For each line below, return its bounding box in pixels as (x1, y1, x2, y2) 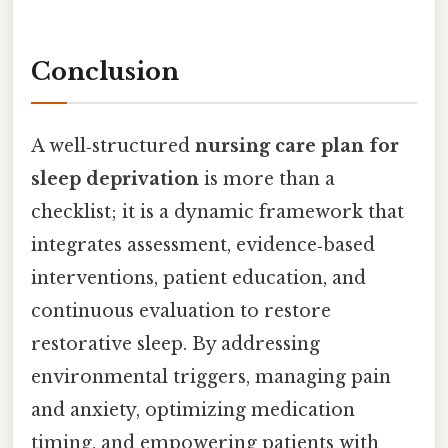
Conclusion (31, 56, 179, 86)
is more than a (199, 167, 335, 190)
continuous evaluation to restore (31, 299, 331, 322)
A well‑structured (31, 134, 195, 157)
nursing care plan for (195, 134, 399, 157)
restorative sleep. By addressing (31, 332, 320, 355)
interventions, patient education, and (31, 266, 366, 289)
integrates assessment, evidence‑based (31, 233, 375, 256)
